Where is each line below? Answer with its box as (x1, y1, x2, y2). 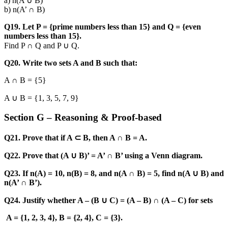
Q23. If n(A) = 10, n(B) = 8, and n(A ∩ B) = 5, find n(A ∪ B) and (4, 169, 224, 178)
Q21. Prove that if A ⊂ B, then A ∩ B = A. (4, 133, 147, 142)
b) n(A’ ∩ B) (4, 5, 45, 14)
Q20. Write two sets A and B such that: (4, 58, 137, 67)
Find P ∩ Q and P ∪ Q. (4, 41, 79, 50)
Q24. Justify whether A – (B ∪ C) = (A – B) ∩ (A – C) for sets (4, 196, 213, 205)
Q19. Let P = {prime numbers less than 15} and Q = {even (4, 22, 201, 31)
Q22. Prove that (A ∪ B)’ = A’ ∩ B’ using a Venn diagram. (4, 151, 203, 160)
